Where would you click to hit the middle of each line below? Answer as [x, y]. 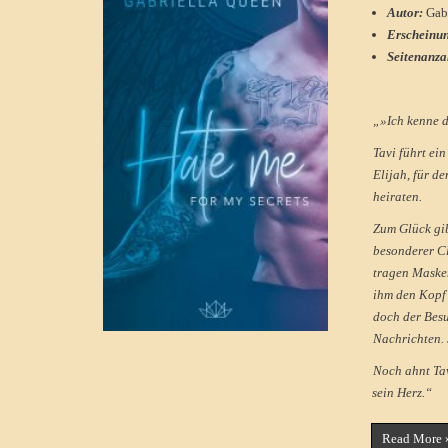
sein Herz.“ [402, 392]
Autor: [406, 12]
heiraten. [398, 196]
